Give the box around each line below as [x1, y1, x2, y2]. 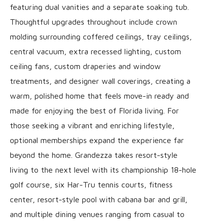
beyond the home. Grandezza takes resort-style [10, 150, 178, 159]
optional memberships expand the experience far [10, 135, 184, 145]
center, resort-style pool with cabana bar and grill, [10, 194, 187, 204]
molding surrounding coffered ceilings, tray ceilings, [10, 32, 192, 41]
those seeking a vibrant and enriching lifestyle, [10, 120, 175, 130]
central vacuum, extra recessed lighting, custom [10, 46, 181, 56]
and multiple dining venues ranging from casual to [10, 209, 184, 219]
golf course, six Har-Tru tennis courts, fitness [10, 180, 173, 189]
